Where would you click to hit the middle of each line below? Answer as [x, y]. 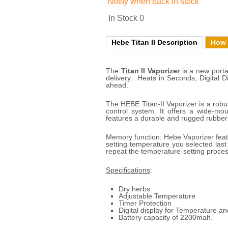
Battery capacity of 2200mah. [166, 217]
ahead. [117, 85]
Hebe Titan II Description [154, 42]
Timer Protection [145, 203]
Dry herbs [134, 189]
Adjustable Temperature [157, 196]
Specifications [128, 170]
